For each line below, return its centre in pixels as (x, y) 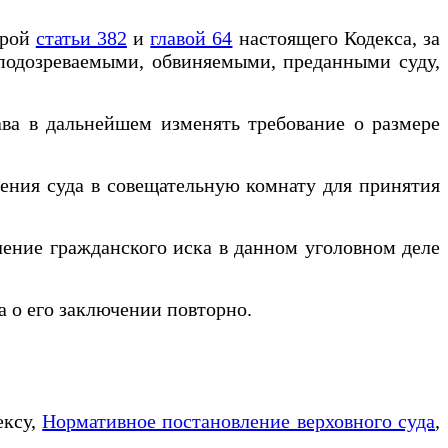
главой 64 (191, 37)
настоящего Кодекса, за (336, 37)
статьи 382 (81, 37)
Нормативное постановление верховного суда (239, 420)
